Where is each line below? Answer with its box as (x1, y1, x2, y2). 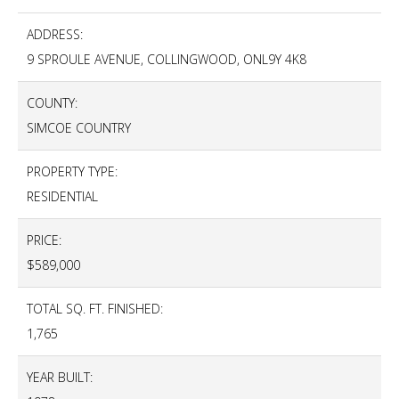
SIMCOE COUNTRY (27, 119, 131, 136)
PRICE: (27, 232, 61, 248)
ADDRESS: (27, 26, 83, 43)
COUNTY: (27, 94, 77, 111)
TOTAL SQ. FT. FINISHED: (27, 300, 163, 317)
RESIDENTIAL (27, 188, 98, 205)
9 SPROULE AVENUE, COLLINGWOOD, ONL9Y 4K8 (27, 51, 306, 68)
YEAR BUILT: (27, 369, 93, 386)
